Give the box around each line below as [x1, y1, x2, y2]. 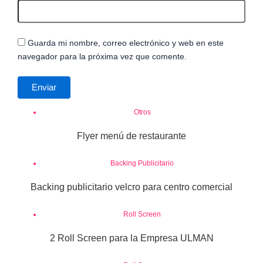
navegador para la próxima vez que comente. [18, 51, 187, 61]
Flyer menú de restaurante [77, 131, 186, 141]
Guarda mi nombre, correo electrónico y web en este [28, 38, 224, 48]
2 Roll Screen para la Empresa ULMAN [49, 233, 214, 244]
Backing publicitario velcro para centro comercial [31, 182, 232, 193]
